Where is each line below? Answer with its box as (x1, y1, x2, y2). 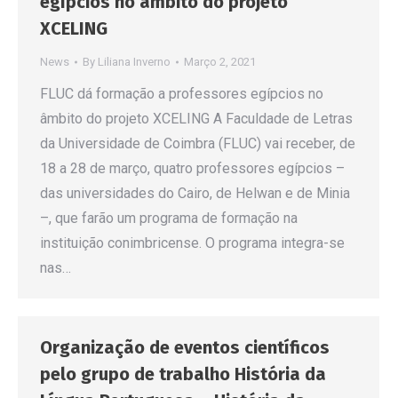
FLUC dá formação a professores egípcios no (40, 85, 323, 103)
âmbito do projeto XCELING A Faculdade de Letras (40, 110, 353, 128)
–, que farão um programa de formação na (40, 210, 298, 227)
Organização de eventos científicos (40, 337, 330, 358)
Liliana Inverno (98, 55, 171, 69)
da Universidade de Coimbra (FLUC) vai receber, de (40, 135, 355, 153)
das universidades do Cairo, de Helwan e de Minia (40, 185, 350, 203)
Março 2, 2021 (184, 55, 256, 69)
